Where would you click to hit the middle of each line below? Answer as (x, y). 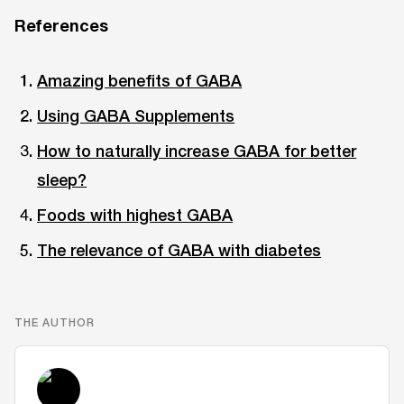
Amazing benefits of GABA (140, 80)
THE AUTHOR (55, 323)
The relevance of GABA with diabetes (179, 250)
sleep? (62, 179)
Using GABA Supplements (136, 115)
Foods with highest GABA (135, 215)
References (61, 25)
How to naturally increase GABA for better (197, 150)
